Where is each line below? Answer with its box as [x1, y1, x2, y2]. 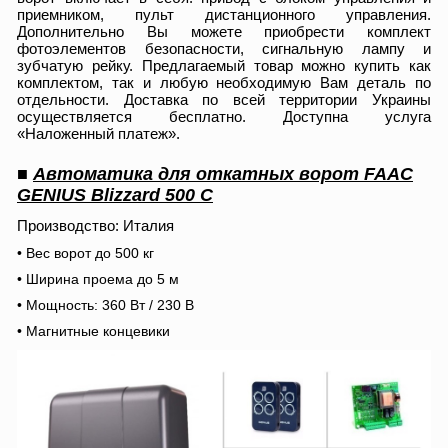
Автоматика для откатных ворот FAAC [33, 164, 413, 184]
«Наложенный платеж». [17, 125, 180, 142]
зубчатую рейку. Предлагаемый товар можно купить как [17, 57, 431, 74]
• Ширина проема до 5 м [17, 271, 179, 287]
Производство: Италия [17, 218, 174, 234]
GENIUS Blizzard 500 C [17, 185, 213, 205]
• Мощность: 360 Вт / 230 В [17, 297, 194, 313]
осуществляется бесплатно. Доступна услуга [17, 108, 431, 125]
